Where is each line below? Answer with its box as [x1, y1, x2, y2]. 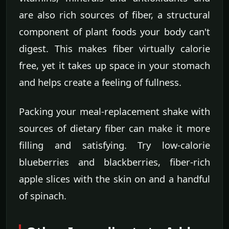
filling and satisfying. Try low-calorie [19, 139, 210, 152]
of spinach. [19, 189, 66, 202]
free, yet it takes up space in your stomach [19, 59, 210, 72]
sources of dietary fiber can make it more [19, 122, 210, 135]
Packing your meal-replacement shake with [19, 105, 210, 118]
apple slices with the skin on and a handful [19, 172, 210, 186]
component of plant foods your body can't [19, 25, 210, 38]
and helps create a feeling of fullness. [19, 76, 181, 89]
